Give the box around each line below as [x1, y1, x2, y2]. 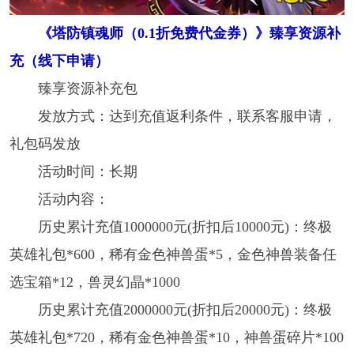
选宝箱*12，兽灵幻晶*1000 [9, 273, 180, 290]
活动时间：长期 [37, 163, 137, 179]
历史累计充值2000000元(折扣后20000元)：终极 [37, 301, 332, 318]
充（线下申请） [9, 52, 109, 69]
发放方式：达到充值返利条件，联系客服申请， [37, 107, 337, 124]
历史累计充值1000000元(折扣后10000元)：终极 [37, 218, 332, 235]
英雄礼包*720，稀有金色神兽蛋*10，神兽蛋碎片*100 [9, 329, 344, 345]
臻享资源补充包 [37, 80, 137, 96]
